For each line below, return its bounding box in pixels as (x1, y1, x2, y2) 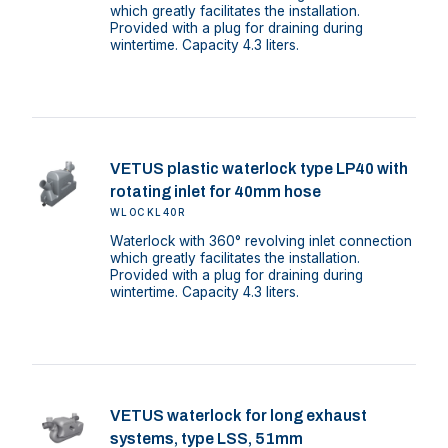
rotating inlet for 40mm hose (109, 182, 321, 200)
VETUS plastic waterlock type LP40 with (109, 159, 408, 177)
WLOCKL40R (109, 206, 186, 218)
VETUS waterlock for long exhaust (109, 407, 367, 425)
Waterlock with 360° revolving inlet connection (109, 233, 412, 250)
